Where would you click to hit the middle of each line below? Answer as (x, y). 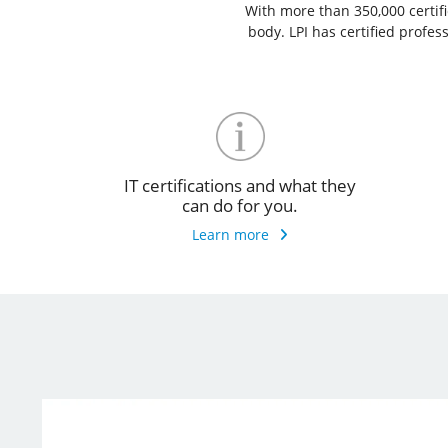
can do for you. (240, 205)
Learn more (230, 234)
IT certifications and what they (240, 185)
